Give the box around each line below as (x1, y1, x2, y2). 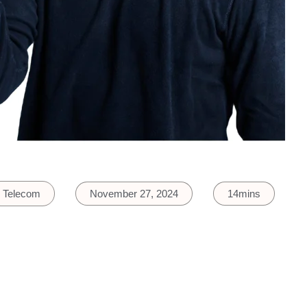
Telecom (3, 187, 40, 199)
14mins (228, 187, 260, 199)
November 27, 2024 (90, 187, 178, 199)
